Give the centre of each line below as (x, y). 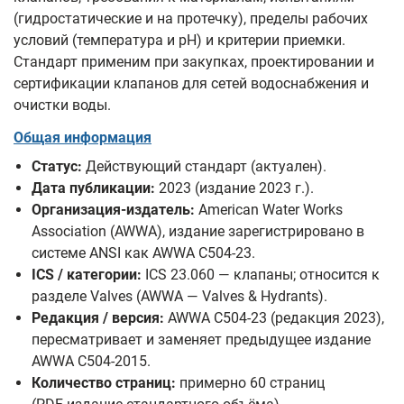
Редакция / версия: (98, 318)
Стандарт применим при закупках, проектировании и (194, 62)
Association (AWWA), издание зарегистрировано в (198, 231)
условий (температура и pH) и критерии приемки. (179, 40)
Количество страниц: (104, 383)
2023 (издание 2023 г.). (234, 188)
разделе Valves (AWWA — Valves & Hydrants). (179, 296)
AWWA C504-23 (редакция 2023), (274, 318)
